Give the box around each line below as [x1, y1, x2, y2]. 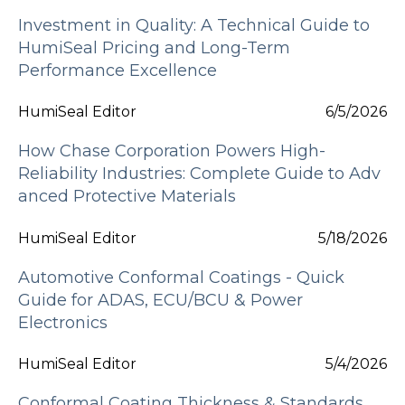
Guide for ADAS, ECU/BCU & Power [18, 289, 303, 310]
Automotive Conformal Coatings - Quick [18, 267, 344, 287]
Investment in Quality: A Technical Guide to [18, 14, 370, 35]
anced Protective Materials [18, 186, 236, 207]
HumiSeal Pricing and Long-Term [18, 37, 290, 58]
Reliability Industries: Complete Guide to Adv [18, 164, 381, 184]
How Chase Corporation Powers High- [18, 141, 325, 162]
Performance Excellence [18, 60, 217, 80]
